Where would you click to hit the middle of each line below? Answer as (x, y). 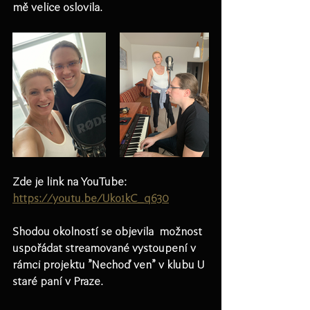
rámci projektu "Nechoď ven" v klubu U (110, 265)
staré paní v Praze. (61, 281)
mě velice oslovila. (59, 7)
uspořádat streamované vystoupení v (106, 248)
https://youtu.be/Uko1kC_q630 (91, 198)
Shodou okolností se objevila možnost (109, 231)
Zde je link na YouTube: (71, 182)
